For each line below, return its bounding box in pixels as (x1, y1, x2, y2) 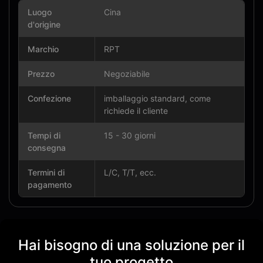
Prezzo (28, 69, 55, 79)
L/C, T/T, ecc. (104, 167, 156, 177)
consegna (28, 143, 66, 153)
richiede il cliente (104, 106, 168, 116)
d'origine (28, 19, 60, 29)
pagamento (28, 180, 72, 190)
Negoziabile (104, 69, 150, 79)
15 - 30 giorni (104, 130, 156, 140)
